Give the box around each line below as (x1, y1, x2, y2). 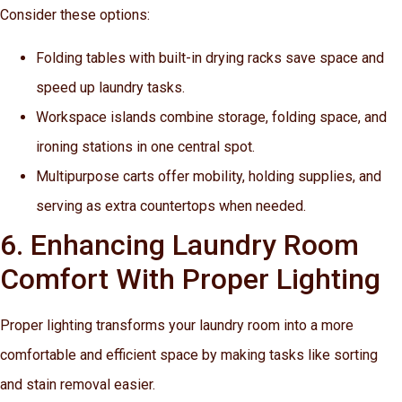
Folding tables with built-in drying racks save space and (36, 48, 384, 66)
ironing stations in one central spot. (36, 137, 255, 155)
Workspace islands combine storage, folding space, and (36, 108, 387, 126)
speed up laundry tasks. (36, 78, 185, 96)
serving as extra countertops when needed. (36, 197, 306, 214)
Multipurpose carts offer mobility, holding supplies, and (36, 167, 381, 185)
